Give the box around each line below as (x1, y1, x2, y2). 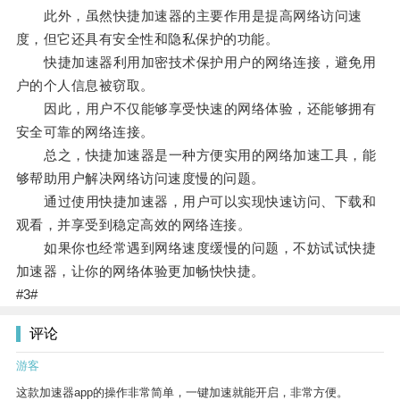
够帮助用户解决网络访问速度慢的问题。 (15, 171, 265, 187)
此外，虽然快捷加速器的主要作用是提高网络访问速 (15, 8, 362, 24)
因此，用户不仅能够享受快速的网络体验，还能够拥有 (15, 101, 377, 117)
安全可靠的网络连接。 (15, 124, 154, 140)
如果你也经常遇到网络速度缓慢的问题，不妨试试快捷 (15, 240, 377, 256)
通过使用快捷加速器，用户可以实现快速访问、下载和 (15, 194, 377, 210)
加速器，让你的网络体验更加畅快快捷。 (15, 263, 265, 279)
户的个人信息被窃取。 (15, 78, 154, 94)
